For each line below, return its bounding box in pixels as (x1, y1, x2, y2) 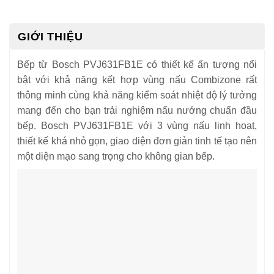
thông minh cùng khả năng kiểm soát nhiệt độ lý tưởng (17, 89, 257, 100)
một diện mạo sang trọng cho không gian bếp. (17, 150, 215, 161)
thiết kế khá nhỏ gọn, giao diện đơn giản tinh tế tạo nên (17, 135, 257, 146)
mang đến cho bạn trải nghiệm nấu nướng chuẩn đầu (17, 105, 257, 116)
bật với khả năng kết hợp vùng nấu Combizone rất (17, 74, 257, 85)
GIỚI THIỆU (18, 30, 83, 43)
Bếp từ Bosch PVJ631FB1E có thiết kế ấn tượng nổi (17, 59, 257, 70)
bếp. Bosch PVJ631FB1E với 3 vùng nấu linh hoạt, (17, 120, 257, 131)
